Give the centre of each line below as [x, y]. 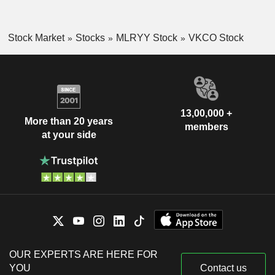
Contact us [223, 268]
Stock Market [36, 37]
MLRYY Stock [146, 37]
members [206, 127]
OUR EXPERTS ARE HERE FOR [83, 255]
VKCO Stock [216, 37]
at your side [69, 134]
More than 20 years [69, 121]
